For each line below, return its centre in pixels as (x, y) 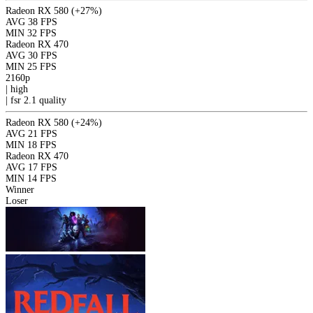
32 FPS (42, 33)
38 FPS (43, 22)
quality (53, 100)
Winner (20, 189)
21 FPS (43, 133)
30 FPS (43, 55)
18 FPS (42, 145)
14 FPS (42, 178)
